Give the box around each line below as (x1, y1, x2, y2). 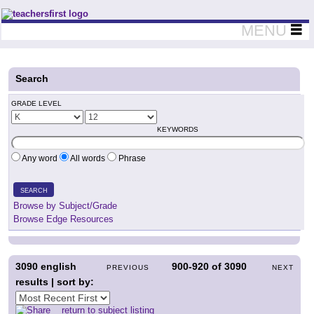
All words (69, 153, 107, 163)
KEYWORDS (157, 125, 198, 133)
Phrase (116, 153, 146, 163)
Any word (20, 153, 60, 163)
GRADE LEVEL (11, 100, 62, 107)
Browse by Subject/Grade (13, 200, 117, 211)
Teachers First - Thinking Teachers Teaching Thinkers (1, 8, 233, 19)
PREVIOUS (107, 264, 150, 271)
